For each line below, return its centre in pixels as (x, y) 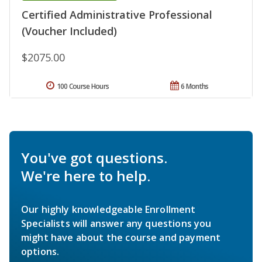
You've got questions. (94, 158)
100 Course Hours (83, 87)
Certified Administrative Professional (117, 15)
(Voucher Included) (69, 31)
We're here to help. (86, 176)
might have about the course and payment (121, 238)
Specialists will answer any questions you (116, 224)
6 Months (195, 87)
